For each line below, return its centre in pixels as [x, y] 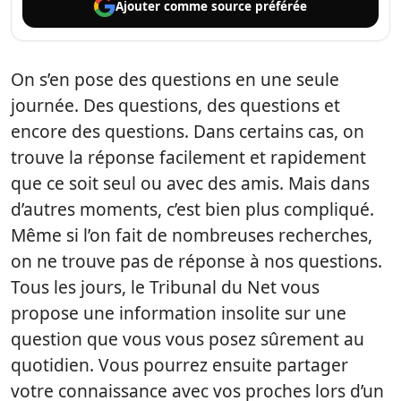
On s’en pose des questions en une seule [175, 79]
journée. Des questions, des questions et [175, 105]
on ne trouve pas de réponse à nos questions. [196, 261]
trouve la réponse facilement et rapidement [188, 157]
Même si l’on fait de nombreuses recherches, [192, 235]
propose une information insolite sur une [179, 313]
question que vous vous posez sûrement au [188, 339]
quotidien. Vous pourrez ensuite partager [179, 365]
